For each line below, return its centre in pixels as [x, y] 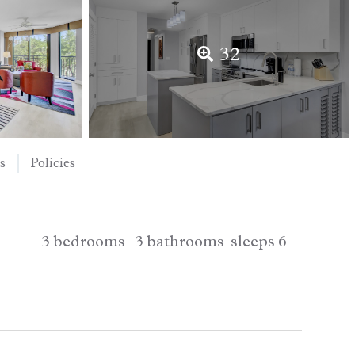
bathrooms [185, 242]
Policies [53, 163]
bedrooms [89, 242]
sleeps [253, 242]
